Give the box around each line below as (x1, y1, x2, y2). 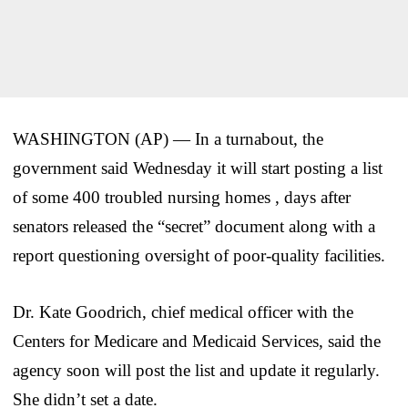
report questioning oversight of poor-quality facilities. (13, 245, 385, 265)
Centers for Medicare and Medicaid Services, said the (13, 331, 381, 351)
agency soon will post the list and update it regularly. (13, 360, 380, 380)
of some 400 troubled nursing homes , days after (13, 187, 351, 207)
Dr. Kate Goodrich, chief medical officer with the (13, 301, 353, 321)
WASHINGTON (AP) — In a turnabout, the (13, 128, 323, 148)
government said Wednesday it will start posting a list (13, 158, 382, 178)
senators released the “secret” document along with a (13, 216, 375, 236)
